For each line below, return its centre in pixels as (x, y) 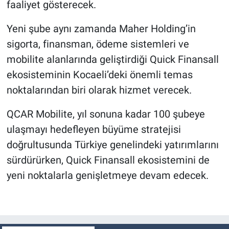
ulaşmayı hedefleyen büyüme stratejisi (94, 129)
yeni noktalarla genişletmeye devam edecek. (107, 175)
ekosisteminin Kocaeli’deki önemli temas (99, 74)
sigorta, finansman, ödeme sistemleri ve (98, 44)
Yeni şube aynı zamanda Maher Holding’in (101, 28)
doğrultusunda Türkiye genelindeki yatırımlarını (112, 144)
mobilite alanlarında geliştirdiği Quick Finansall (112, 59)
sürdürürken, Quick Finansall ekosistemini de (108, 160)
